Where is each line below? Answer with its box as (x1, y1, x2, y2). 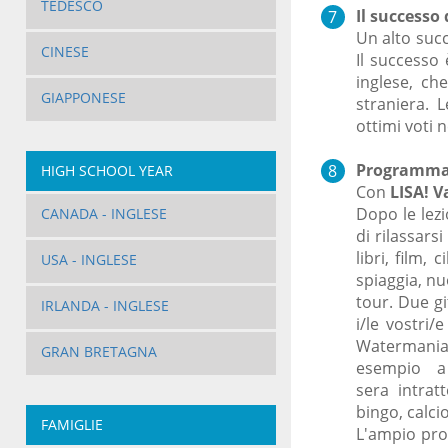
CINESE (40, 42, 89, 62)
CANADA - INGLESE (40, 204, 167, 224)
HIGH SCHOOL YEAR (40, 161, 173, 181)
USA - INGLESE (40, 250, 137, 270)
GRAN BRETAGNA (40, 342, 157, 362)
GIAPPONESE (40, 88, 126, 108)
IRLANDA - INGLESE (40, 296, 169, 316)
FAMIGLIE (40, 415, 103, 435)
